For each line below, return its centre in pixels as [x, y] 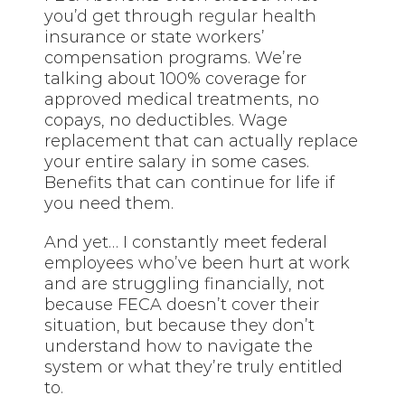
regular [228, 16]
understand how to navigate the [179, 346]
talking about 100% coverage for [176, 78]
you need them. [109, 203]
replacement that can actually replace [202, 141]
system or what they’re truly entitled [194, 367]
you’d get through [122, 16]
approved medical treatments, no [182, 99]
